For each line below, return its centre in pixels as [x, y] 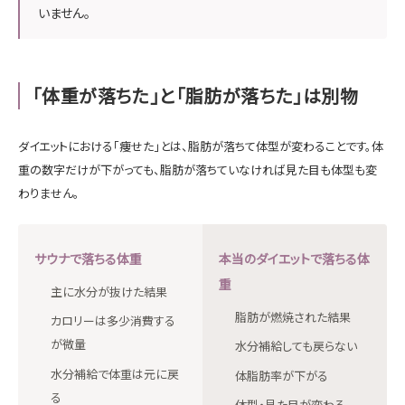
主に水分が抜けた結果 [109, 291]
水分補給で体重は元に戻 [115, 373]
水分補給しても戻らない [296, 346]
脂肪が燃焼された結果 [293, 316]
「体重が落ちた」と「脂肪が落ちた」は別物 [195, 95]
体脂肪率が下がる [282, 375]
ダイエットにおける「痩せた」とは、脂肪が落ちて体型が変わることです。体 [201, 146]
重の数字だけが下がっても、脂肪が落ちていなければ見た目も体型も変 [198, 169]
